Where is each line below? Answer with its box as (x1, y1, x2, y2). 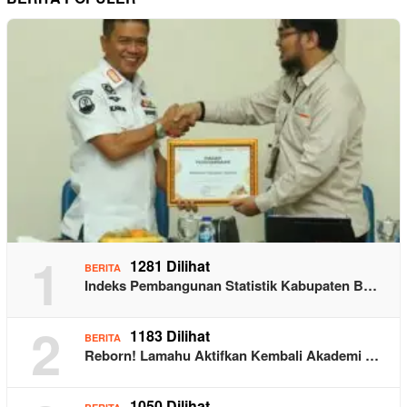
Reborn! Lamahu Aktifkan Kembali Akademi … (84, 344, 379, 365)
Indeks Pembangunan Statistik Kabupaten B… (84, 274, 377, 295)
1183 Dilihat (130, 324, 210, 346)
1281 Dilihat (130, 254, 210, 276)
